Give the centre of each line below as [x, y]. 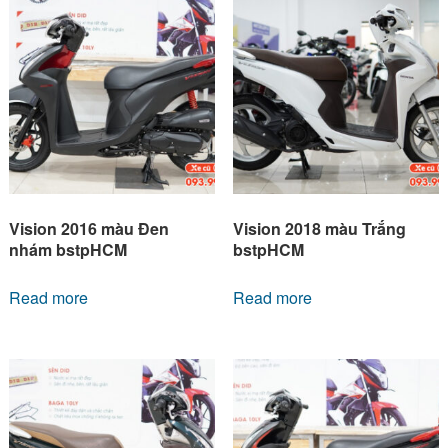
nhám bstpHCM [67, 249]
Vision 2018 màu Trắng [319, 228]
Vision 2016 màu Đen [88, 228]
